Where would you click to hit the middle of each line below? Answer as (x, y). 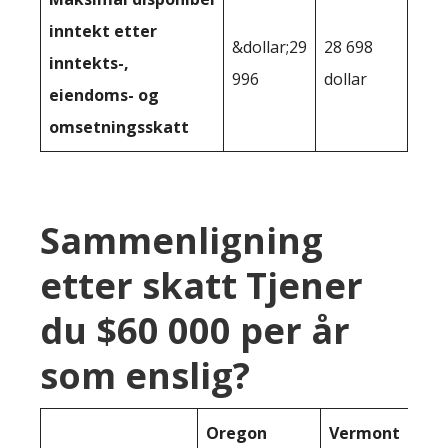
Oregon (236, 433)
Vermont (364, 433)
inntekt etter (103, 31)
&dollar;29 (269, 47)
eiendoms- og (104, 95)
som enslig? (145, 376)
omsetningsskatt (119, 127)
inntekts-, (89, 63)
